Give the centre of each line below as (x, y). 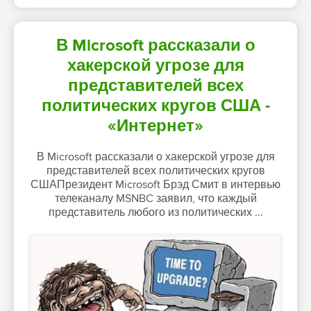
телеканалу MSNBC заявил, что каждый (155, 198)
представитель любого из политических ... (155, 212)
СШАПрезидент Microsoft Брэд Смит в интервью (155, 184)
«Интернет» (155, 126)
